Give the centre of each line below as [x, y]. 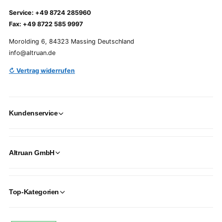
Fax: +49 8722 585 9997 [46, 24]
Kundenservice [33, 113]
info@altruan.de [32, 53]
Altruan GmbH [32, 153]
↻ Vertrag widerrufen [42, 71]
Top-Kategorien [34, 192]
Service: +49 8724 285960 [50, 12]
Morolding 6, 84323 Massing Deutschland [72, 42]
